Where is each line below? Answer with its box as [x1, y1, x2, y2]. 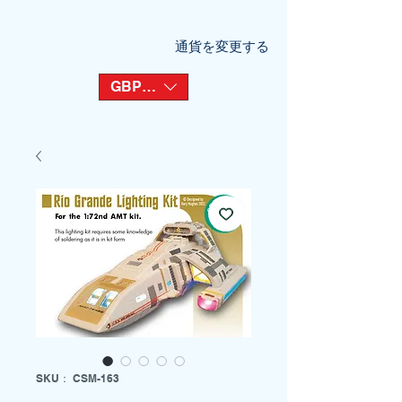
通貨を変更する [175, 39, 269, 54]
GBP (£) [110, 78, 162, 95]
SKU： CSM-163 [36, 371, 119, 385]
